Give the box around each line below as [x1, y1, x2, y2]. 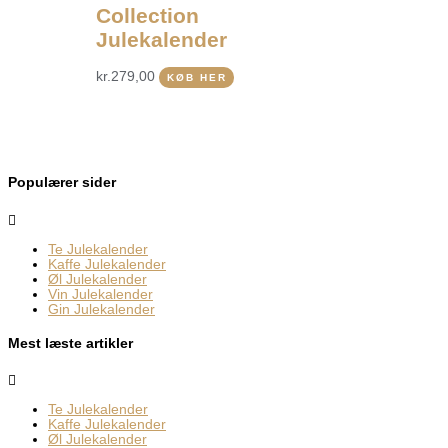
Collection [96, 4, 200, 28]
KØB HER [166, 72, 227, 84]
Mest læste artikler [8, 335, 133, 351]
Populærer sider [8, 175, 116, 191]
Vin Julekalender [48, 287, 153, 303]
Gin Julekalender [48, 302, 155, 318]
